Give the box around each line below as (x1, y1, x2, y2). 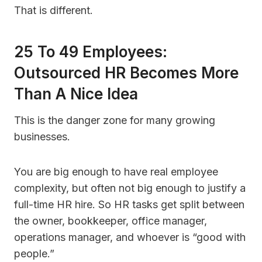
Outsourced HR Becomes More (14, 64, 239, 82)
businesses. (14, 130, 70, 143)
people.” (14, 247, 54, 260)
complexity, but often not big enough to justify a (14, 182, 246, 195)
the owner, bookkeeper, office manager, (14, 215, 207, 227)
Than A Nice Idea (14, 85, 138, 104)
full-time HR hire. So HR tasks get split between (14, 198, 244, 211)
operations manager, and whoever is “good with (14, 231, 246, 244)
